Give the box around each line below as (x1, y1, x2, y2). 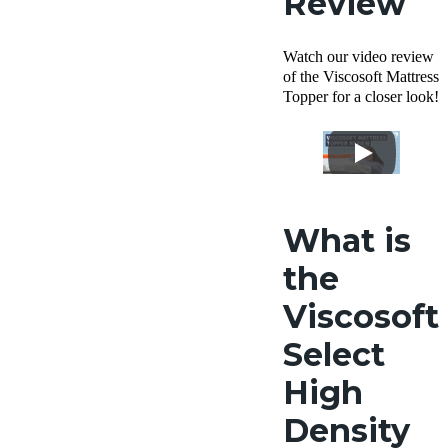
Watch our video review (283, 48, 434, 65)
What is (283, 221, 411, 261)
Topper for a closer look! (283, 88, 439, 105)
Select (283, 335, 385, 375)
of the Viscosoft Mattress (283, 68, 439, 85)
